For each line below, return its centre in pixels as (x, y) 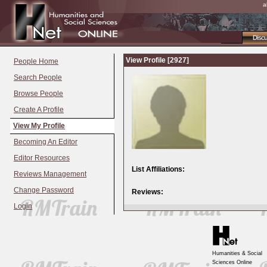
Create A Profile (39, 110)
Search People (38, 77)
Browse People (38, 94)
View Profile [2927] (157, 60)
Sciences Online (232, 262)
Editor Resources (42, 158)
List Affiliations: (158, 169)
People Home (36, 61)
